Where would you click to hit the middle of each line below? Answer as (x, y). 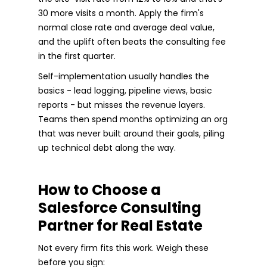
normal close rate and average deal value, (126, 27)
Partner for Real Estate (120, 225)
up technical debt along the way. (107, 148)
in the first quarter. (77, 56)
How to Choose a (100, 190)
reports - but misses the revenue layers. (122, 105)
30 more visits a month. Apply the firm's (121, 13)
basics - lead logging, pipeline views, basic (125, 90)
